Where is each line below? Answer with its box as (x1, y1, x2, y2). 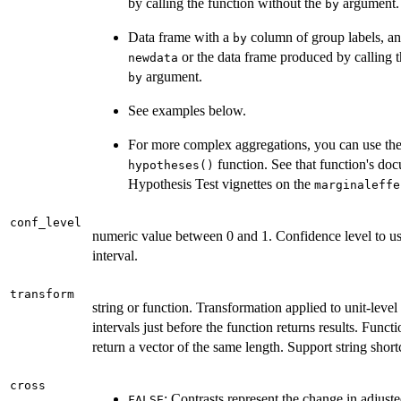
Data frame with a (128, 30, 233, 46)
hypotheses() (128, 158, 214, 173)
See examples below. (128, 103, 246, 119)
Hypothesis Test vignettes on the (128, 176, 314, 192)
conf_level (10, 216, 81, 230)
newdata (128, 51, 178, 65)
